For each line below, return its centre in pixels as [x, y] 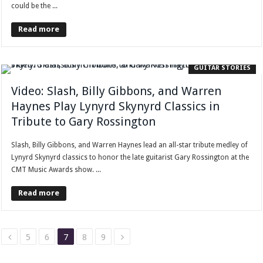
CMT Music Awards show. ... [56, 170]
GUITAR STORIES [222, 68]
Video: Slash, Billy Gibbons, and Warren [117, 91]
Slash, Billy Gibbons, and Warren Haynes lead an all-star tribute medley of [130, 145]
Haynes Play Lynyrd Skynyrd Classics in [116, 107]
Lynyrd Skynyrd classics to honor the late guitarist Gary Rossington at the [130, 158]
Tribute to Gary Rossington [84, 122]
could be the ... [35, 6]
